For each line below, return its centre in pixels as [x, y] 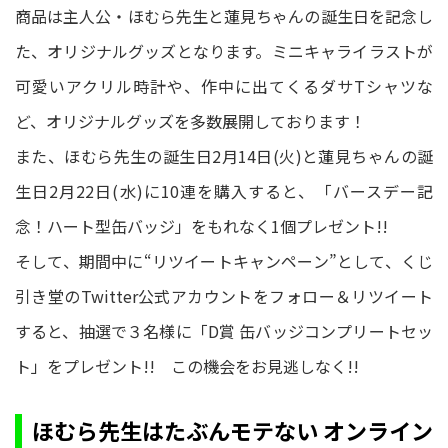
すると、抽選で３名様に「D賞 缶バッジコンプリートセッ [224, 330]
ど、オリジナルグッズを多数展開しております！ [198, 120]
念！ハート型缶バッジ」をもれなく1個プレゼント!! [201, 225]
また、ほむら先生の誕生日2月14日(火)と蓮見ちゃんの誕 [224, 155]
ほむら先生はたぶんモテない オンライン [232, 429]
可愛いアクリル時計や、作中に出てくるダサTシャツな [224, 85]
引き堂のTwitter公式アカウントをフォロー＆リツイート [224, 295]
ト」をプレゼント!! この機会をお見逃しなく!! [187, 365]
